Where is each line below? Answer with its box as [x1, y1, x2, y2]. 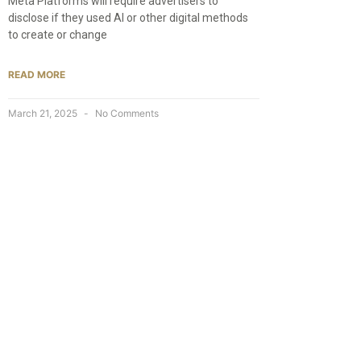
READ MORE [8, 68, 65, 81]
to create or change [8, 27, 107, 41]
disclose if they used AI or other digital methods [8, 10, 248, 24]
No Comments [93, 106, 159, 119]
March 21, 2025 [8, 106, 80, 119]
